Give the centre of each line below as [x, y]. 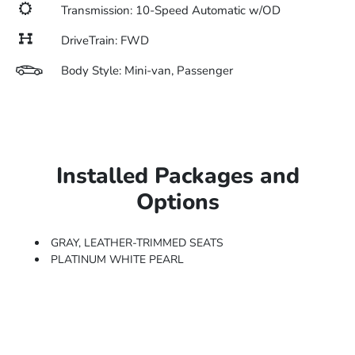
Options [177, 202]
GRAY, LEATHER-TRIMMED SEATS [137, 243]
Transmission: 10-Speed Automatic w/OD [171, 10]
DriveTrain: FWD [105, 40]
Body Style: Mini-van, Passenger [147, 71]
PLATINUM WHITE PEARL [118, 260]
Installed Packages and [177, 176]
